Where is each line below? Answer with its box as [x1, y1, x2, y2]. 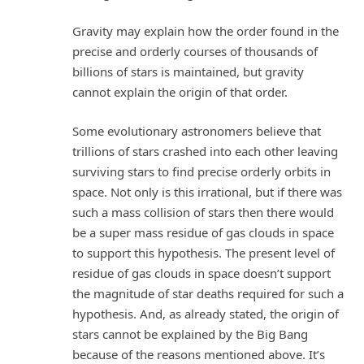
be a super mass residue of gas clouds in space [72, 223, 334, 240]
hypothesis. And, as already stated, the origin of [72, 305, 339, 322]
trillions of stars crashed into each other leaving [72, 142, 338, 159]
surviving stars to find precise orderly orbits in [72, 162, 331, 180]
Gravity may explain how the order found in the [72, 23, 339, 40]
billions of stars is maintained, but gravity [72, 63, 304, 80]
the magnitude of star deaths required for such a [72, 284, 344, 301]
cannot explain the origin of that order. [72, 84, 288, 101]
